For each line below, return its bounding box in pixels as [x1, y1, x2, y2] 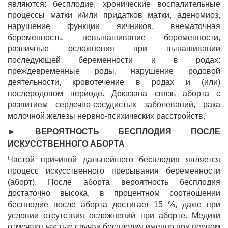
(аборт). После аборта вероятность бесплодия [8, 178, 220, 186]
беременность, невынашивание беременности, [8, 33, 220, 42]
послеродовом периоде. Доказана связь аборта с [8, 89, 220, 98]
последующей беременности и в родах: [8, 55, 220, 64]
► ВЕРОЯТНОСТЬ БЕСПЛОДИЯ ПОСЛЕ [8, 127, 220, 136]
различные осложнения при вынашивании [8, 44, 220, 53]
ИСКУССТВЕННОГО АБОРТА [8, 139, 125, 148]
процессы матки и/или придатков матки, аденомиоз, [8, 11, 220, 19]
